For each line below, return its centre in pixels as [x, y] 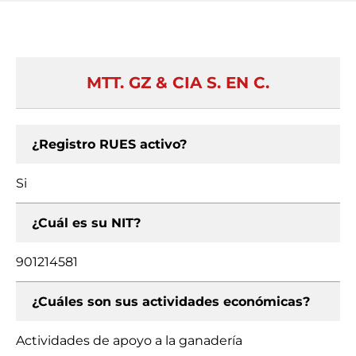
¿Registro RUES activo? [109, 144]
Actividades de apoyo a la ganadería [129, 341]
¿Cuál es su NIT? [86, 223]
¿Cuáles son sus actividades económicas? [171, 302]
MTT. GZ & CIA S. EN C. [178, 83]
